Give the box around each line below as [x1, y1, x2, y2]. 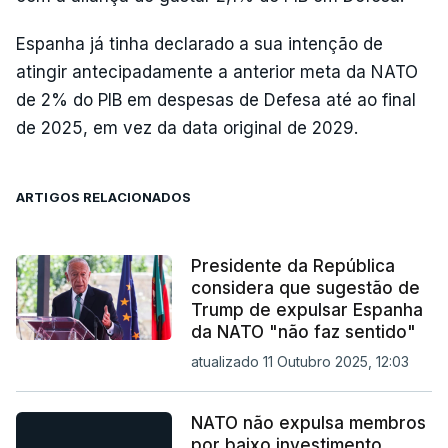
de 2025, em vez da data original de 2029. [16, 117, 358, 138]
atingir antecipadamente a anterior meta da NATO [16, 61, 418, 82]
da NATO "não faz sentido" [190, 321, 416, 342]
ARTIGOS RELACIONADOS [16, 188, 192, 205]
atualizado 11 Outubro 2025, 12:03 [190, 352, 409, 370]
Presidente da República [190, 255, 395, 276]
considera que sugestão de [190, 277, 420, 298]
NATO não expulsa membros [190, 412, 426, 433]
